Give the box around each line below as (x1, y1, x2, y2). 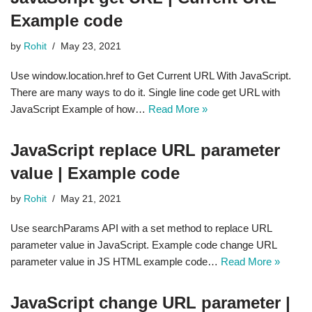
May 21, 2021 (61, 194, 121, 204)
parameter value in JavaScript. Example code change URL (10, 239, 276, 251)
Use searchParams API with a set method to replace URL (10, 222, 272, 234)
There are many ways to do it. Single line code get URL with (10, 86, 280, 98)
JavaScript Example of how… (10, 103, 148, 115)
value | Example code (10, 164, 180, 182)
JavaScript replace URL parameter (10, 141, 280, 159)
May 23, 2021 (61, 41, 121, 52)
